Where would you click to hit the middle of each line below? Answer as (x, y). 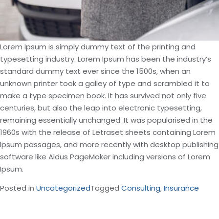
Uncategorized (63, 188)
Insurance (181, 188)
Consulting (141, 188)
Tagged (106, 188)
